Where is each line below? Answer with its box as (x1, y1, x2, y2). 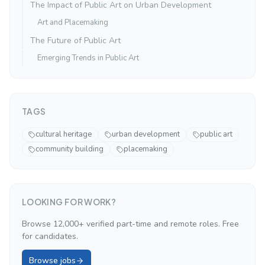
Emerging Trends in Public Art (37, 53, 139, 64)
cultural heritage (35, 129, 92, 140)
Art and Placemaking (37, 17, 108, 28)
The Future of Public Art (30, 35, 121, 47)
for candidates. (22, 231, 78, 243)
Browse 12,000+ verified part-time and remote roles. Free (22, 218, 239, 230)
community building (35, 144, 104, 155)
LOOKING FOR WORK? (22, 196, 116, 208)
